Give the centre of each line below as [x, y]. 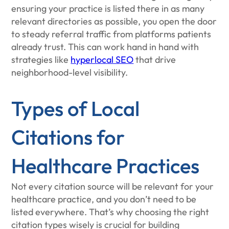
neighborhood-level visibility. [70, 72]
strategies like [41, 60]
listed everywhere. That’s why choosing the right [110, 212]
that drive [155, 60]
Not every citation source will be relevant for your [113, 186]
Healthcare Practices [106, 166]
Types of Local [76, 108]
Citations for [68, 137]
